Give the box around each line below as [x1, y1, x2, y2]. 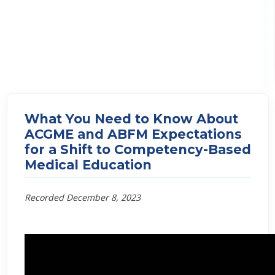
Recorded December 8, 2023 [24, 191, 141, 203]
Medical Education [24, 157, 152, 172]
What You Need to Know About [24, 110, 238, 126]
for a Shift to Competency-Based [24, 141, 251, 157]
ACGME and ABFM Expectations [24, 126, 242, 142]
